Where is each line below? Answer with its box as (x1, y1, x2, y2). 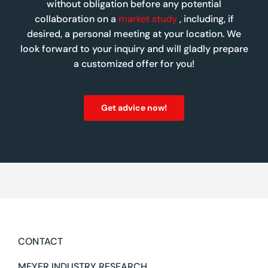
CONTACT (18, 235, 63, 248)
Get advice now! (101, 102, 167, 114)
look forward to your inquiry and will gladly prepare (20, 42, 248, 56)
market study (118, 13, 177, 26)
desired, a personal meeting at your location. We (27, 28, 241, 41)
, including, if (176, 13, 234, 26)
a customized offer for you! (74, 57, 194, 71)
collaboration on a (34, 13, 118, 26)
